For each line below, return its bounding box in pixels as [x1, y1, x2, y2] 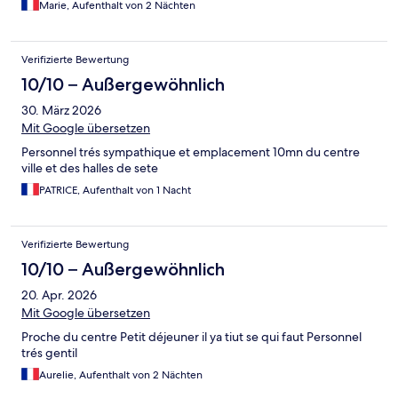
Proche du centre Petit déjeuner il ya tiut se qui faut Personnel [21, 329, 362, 346]
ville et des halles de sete [21, 160, 158, 177]
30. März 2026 [21, 102, 101, 119]
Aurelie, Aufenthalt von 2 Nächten [39, 368, 203, 383]
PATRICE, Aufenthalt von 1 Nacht [39, 183, 191, 198]
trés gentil [21, 345, 77, 362]
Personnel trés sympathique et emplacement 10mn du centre [21, 144, 360, 161]
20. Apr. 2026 [21, 287, 97, 304]
